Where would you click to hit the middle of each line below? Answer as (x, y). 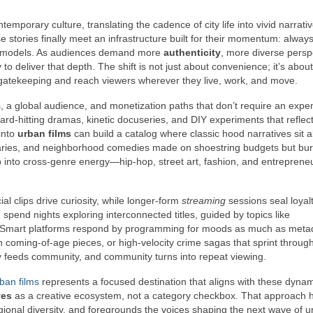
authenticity (192, 52)
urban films (44, 133)
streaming (204, 200)
